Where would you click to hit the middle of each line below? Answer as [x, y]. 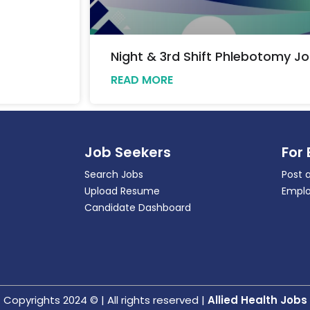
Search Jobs [114, 174]
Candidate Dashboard [138, 207]
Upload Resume [122, 191]
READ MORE [142, 80]
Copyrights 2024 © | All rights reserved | [105, 300]
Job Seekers [128, 152]
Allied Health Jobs [257, 300]
